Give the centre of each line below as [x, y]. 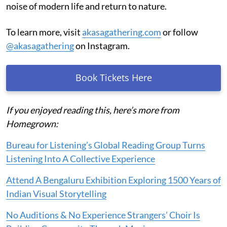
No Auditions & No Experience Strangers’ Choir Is [103, 215]
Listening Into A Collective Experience [81, 158]
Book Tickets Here [113, 77]
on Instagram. [102, 45]
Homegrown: [32, 123]
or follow [180, 32]
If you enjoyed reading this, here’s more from [93, 110]
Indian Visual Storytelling [56, 193]
